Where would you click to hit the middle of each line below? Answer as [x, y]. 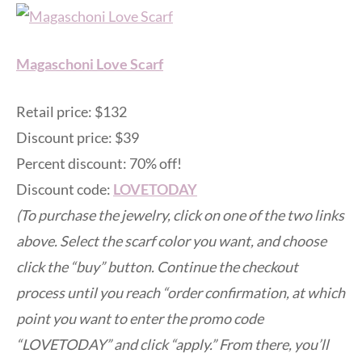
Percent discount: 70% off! [99, 163]
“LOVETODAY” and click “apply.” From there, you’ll [173, 344]
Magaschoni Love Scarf [90, 63]
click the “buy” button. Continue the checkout [157, 266]
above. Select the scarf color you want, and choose [171, 240]
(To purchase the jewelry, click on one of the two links [180, 215]
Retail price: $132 [72, 111]
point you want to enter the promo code [140, 318]
